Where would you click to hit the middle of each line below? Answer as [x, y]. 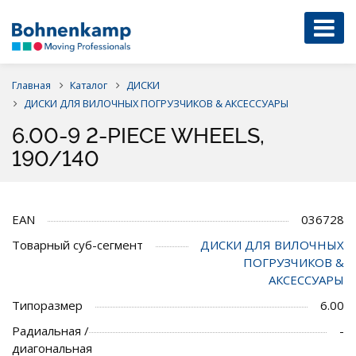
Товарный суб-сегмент [77, 244]
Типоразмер [47, 305]
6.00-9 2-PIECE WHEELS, [138, 135]
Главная [31, 85]
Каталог [89, 85]
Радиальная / [50, 330]
